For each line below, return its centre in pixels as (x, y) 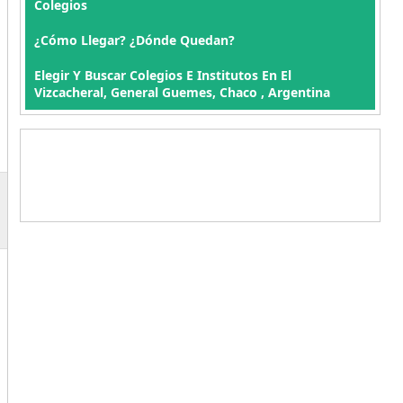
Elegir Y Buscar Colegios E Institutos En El (162, 75)
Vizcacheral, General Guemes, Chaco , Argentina (182, 92)
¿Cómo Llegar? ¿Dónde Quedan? (134, 40)
